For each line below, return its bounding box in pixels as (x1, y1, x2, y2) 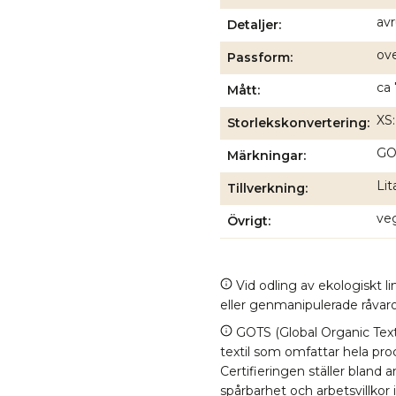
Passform (226, 49, 290, 65)
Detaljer (226, 16, 278, 33)
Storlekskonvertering (226, 114, 367, 131)
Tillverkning (226, 179, 305, 196)
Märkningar (226, 147, 303, 164)
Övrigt (226, 212, 268, 229)
